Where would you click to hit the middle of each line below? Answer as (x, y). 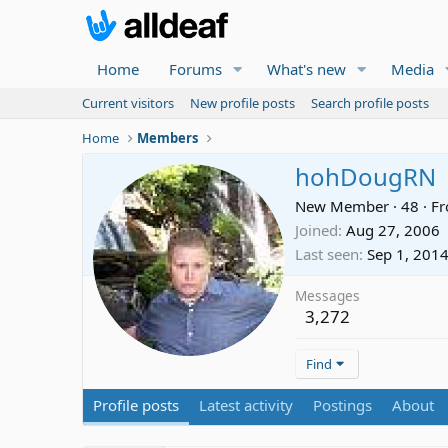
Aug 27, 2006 (393, 230)
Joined (316, 230)
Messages (327, 296)
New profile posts (242, 103)
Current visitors (128, 103)
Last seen (327, 254)
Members (168, 138)
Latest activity (246, 405)
